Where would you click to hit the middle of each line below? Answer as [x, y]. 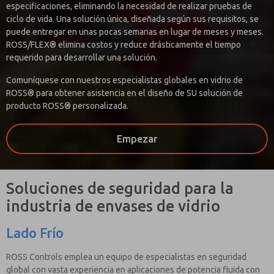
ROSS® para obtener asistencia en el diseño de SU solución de [124, 93]
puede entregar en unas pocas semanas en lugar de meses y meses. [135, 32]
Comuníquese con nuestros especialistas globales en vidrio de [124, 80]
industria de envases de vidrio [113, 206]
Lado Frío [35, 233]
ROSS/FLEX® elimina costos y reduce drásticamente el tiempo [124, 45]
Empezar [137, 139]
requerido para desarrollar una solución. [82, 58]
